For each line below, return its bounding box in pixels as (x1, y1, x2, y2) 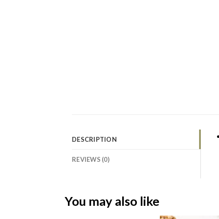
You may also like (65, 194, 159, 209)
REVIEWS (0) (72, 155, 109, 163)
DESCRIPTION (72, 135, 117, 143)
